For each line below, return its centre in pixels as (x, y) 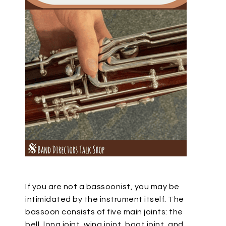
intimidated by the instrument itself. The (105, 199)
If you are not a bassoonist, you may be (102, 187)
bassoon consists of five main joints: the (104, 212)
